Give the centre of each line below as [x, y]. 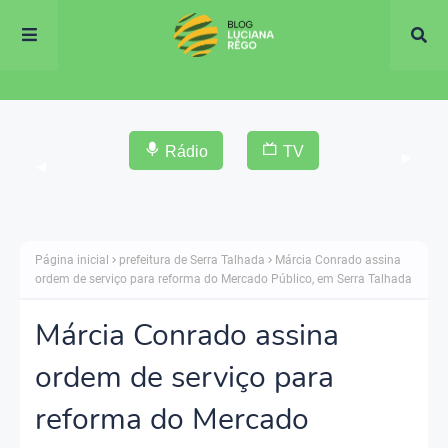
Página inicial [72, 260]
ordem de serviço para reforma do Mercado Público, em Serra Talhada [223, 278]
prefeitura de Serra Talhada [192, 260]
